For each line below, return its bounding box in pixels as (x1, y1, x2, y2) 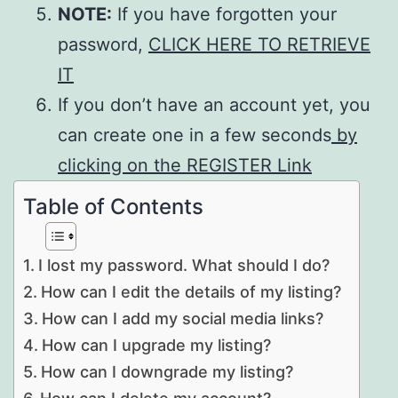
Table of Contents (23, 193, 203, 219)
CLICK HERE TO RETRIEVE (148, 33, 370, 55)
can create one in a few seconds (58, 123, 331, 146)
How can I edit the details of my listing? (40, 282, 341, 301)
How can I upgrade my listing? (41, 335, 271, 354)
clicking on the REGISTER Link (58, 154, 312, 176)
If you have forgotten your (112, 3, 337, 25)
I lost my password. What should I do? (37, 255, 330, 275)
